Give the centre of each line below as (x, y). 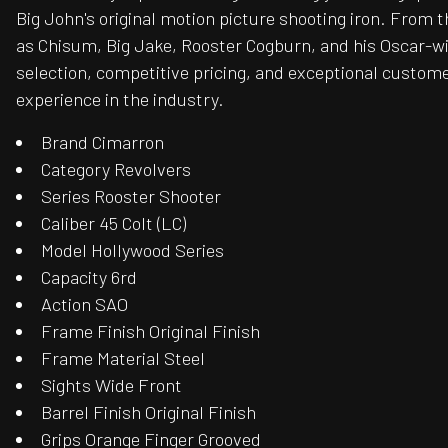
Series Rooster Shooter (131, 196)
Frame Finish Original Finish (151, 331)
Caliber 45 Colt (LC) (114, 223)
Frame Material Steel (123, 358)
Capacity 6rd (89, 277)
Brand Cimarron (103, 142)
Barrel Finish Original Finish (149, 412)
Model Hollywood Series (133, 250)
